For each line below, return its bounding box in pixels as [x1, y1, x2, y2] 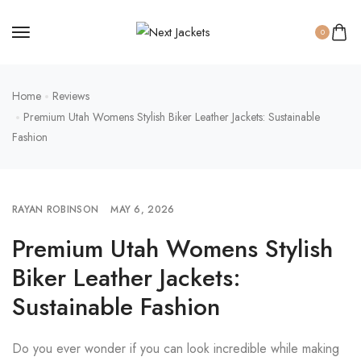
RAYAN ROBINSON [12, 202, 99, 217]
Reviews [52, 88, 89, 104]
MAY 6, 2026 [110, 202, 175, 217]
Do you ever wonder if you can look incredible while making [12, 339, 339, 358]
